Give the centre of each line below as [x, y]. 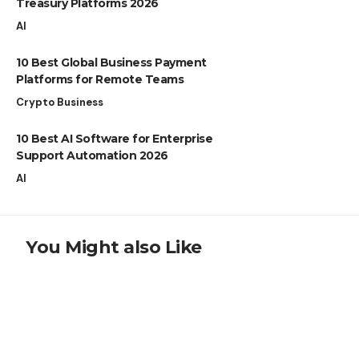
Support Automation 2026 [92, 155]
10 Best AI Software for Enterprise [114, 138]
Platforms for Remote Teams [100, 79]
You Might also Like [114, 247]
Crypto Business [60, 102]
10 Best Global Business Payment [111, 62]
